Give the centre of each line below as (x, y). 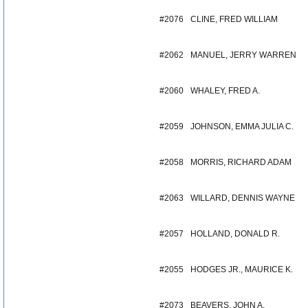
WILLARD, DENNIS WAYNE (243, 198)
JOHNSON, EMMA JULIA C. (242, 126)
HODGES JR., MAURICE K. (242, 269)
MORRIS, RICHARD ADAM (241, 162)
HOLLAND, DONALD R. (235, 234)
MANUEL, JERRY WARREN (243, 55)
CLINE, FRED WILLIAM (234, 19)
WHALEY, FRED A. (225, 91)
